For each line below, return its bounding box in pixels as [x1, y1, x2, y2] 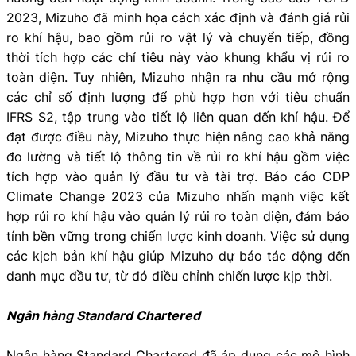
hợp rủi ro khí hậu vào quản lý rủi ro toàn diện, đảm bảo [6, 207, 350, 224]
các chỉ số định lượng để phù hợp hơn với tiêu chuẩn [6, 88, 350, 105]
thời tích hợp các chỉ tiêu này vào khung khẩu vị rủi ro [6, 48, 350, 65]
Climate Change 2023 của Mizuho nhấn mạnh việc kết [6, 188, 350, 204]
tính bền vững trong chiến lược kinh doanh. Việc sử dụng [6, 227, 350, 244]
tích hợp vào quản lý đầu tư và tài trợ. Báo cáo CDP [6, 168, 350, 184]
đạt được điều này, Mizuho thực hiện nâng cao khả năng [6, 128, 350, 145]
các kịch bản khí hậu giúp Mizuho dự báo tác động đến [6, 247, 350, 264]
